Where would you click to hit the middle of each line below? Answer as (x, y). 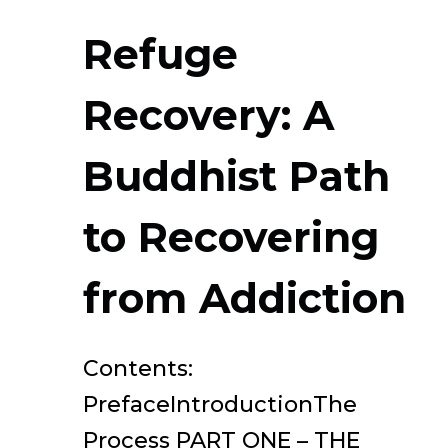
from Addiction (244, 298)
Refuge (160, 54)
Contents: (138, 368)
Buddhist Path (236, 176)
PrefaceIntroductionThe (220, 404)
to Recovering (231, 237)
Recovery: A (208, 115)
